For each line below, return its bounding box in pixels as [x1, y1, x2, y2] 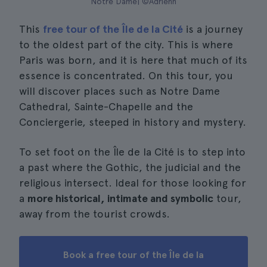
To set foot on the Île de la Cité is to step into [19, 145, 246, 158]
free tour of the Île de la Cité [43, 23, 183, 35]
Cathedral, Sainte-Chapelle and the [19, 100, 193, 113]
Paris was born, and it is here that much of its [19, 54, 247, 66]
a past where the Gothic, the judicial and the [19, 161, 241, 173]
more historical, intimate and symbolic [27, 192, 213, 204]
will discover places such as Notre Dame [19, 85, 220, 97]
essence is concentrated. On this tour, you [19, 69, 233, 82]
